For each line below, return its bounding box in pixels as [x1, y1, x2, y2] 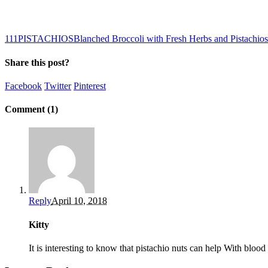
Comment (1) [5, 104, 58, 115]
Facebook [5, 80, 42, 91]
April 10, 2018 [51, 196, 107, 206]
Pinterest [74, 80, 106, 91]
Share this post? [5, 57, 69, 68]
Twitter [44, 80, 71, 91]
